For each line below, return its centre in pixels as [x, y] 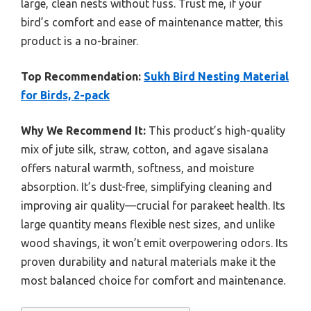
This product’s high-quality [216, 131]
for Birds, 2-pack [65, 95]
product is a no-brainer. [79, 41]
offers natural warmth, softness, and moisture [137, 168]
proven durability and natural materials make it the [148, 262]
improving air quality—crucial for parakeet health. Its [153, 206]
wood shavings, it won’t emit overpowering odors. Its [154, 243]
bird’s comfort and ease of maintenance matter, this [152, 23]
